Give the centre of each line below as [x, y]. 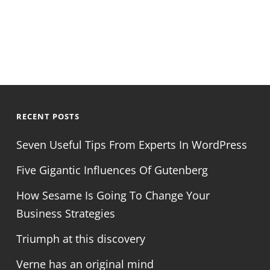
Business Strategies [65, 213]
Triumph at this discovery [80, 239]
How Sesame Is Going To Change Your [113, 195]
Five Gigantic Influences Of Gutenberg [112, 170]
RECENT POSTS [48, 116]
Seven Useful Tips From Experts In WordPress [131, 145]
